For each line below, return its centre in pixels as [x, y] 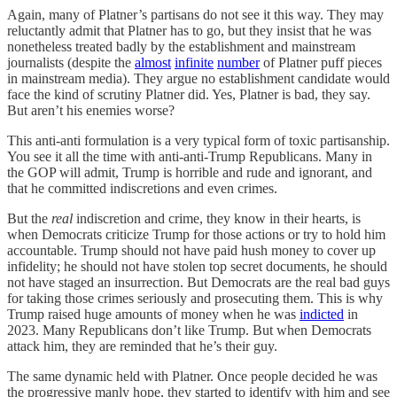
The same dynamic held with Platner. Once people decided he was [192, 376]
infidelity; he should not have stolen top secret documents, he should [197, 266]
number [238, 62]
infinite [194, 62]
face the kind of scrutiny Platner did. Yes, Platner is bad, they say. [189, 94]
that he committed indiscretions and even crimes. [142, 188]
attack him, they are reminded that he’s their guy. [142, 346]
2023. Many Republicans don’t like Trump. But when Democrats [189, 330]
